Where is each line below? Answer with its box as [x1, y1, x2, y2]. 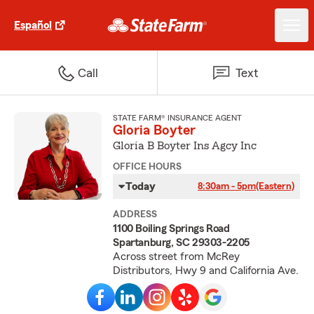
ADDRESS [113, 210, 158, 219]
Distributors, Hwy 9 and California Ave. [113, 265, 299, 276]
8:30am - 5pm [197, 182, 256, 191]
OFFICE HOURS [113, 162, 182, 172]
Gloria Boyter [113, 123, 196, 137]
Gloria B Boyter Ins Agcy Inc [113, 140, 257, 151]
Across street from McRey [113, 251, 240, 262]
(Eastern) [255, 182, 294, 191]
